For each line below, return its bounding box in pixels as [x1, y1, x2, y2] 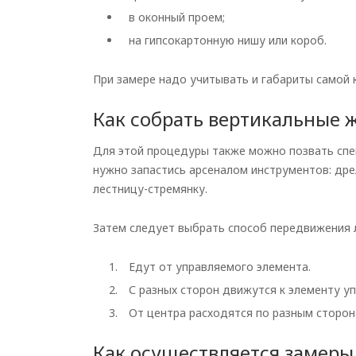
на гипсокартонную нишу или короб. [129, 33, 327, 48]
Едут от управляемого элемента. [129, 259, 311, 274]
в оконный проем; [129, 10, 225, 25]
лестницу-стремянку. [93, 181, 207, 196]
